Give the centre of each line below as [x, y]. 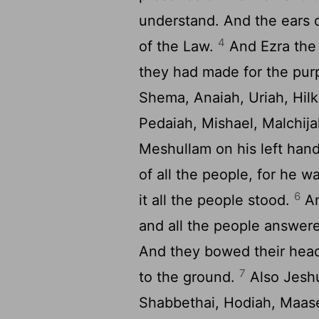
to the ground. [189, 277]
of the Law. [179, 46]
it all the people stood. [217, 200]
